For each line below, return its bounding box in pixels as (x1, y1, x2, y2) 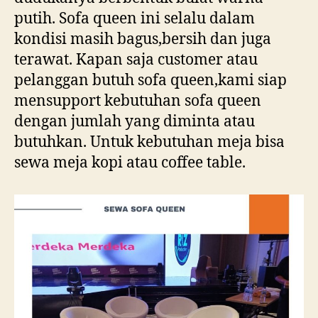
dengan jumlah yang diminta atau (14, 111, 255, 131)
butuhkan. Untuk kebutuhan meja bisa (14, 132, 285, 152)
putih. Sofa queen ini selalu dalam (14, 9, 255, 28)
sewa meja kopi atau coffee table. (14, 153, 246, 172)
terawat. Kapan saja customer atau (14, 50, 258, 70)
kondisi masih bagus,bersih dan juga (14, 29, 271, 49)
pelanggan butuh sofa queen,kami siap (14, 70, 287, 90)
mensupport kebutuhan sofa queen (14, 91, 261, 111)
